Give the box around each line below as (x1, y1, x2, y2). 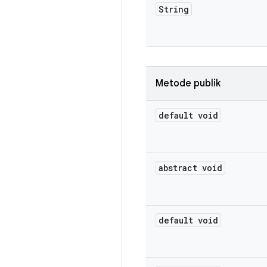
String (159, 4, 189, 15)
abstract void (159, 162, 222, 173)
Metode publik (156, 77, 221, 89)
